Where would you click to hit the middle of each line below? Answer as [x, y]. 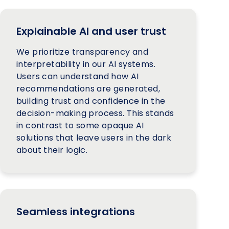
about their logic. [52, 150]
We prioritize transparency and [82, 52]
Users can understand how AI [78, 76]
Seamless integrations [76, 211]
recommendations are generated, [88, 88]
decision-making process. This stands [95, 113]
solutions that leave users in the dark [94, 138]
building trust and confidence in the [91, 101]
